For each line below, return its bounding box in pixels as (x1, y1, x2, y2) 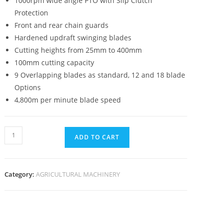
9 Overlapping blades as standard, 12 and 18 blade (14, 70, 186, 80)
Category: (4, 169, 36, 179)
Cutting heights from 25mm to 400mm (14, 45, 142, 55)
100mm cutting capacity (14, 57, 95, 67)
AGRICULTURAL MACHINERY (36, 169, 120, 179)
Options (14, 82, 41, 92)
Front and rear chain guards (14, 20, 109, 30)
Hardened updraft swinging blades (14, 32, 132, 42)
